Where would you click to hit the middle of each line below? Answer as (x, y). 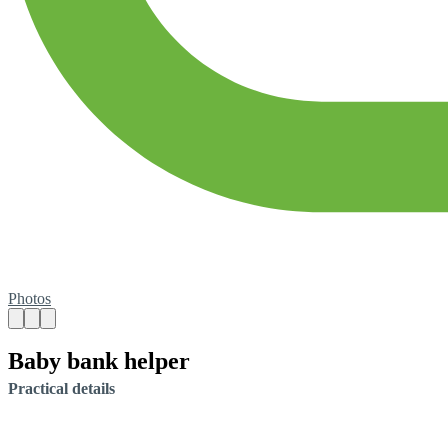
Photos (29, 299)
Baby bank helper (99, 360)
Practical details (61, 388)
